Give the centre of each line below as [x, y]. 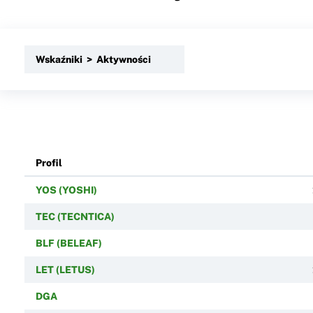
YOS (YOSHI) [66, 190]
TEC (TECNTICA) [75, 216]
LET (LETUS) [65, 269]
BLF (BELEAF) [68, 243]
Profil [49, 162]
